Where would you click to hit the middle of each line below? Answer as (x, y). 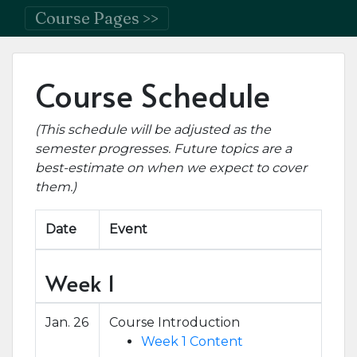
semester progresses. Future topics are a (163, 149)
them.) (56, 187)
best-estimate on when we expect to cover (171, 168)
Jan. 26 (67, 322)
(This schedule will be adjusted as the (153, 129)
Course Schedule (153, 94)
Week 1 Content (192, 341)
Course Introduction (175, 322)
